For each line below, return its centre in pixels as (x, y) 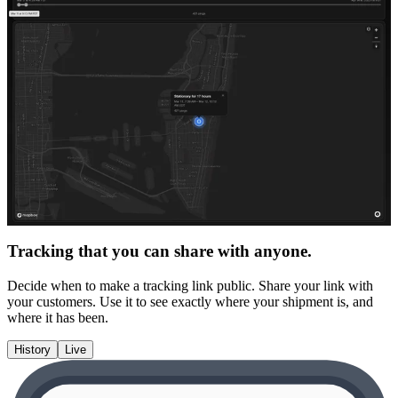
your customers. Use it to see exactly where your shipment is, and (190, 301)
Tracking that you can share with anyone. (159, 251)
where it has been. (58, 317)
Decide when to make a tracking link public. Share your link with (190, 285)
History (32, 349)
